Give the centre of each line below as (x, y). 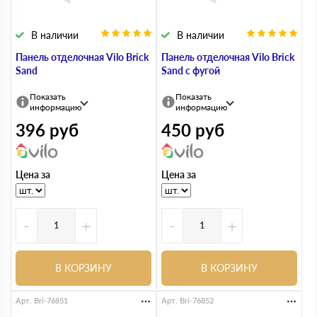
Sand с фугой (191, 70)
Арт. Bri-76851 (42, 300)
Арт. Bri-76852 (188, 300)
